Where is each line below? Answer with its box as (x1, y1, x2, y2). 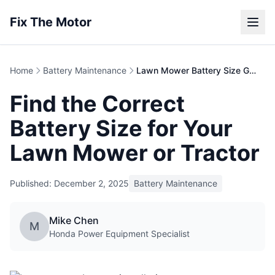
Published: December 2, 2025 (10, 178, 129, 188)
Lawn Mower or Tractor (10, 139, 260, 166)
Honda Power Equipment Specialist (49, 228, 190, 239)
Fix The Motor (10, 15, 91, 29)
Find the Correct (10, 90, 185, 117)
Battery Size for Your (10, 115, 233, 142)
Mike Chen (49, 214, 99, 227)
